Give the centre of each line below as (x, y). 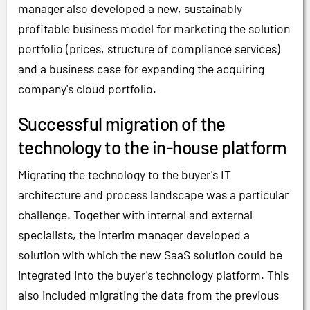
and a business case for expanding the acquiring (141, 68)
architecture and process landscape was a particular (153, 195)
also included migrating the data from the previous (148, 295)
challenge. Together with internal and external (135, 215)
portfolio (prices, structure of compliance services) (149, 48)
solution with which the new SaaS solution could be (150, 255)
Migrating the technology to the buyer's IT (125, 175)
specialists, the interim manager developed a (134, 235)
